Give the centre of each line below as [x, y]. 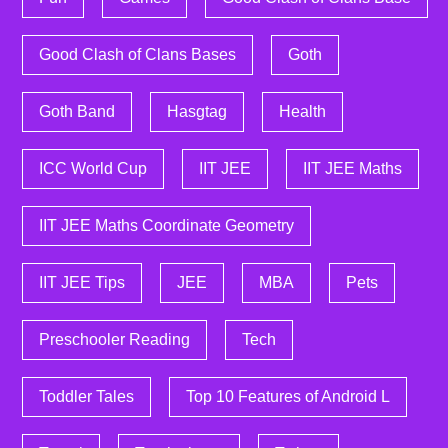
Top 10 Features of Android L [288, 396]
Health [302, 111]
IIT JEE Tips [82, 282]
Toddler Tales [86, 396]
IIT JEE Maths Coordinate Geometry [166, 225]
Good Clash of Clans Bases [137, 54]
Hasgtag [197, 111]
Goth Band [77, 111]
